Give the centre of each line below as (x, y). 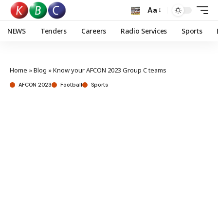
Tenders (53, 31)
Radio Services (144, 31)
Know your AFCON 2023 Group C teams (110, 70)
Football (71, 85)
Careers (93, 31)
